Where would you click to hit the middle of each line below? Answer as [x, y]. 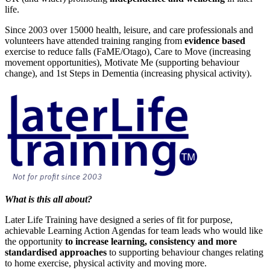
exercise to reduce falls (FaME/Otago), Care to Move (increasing [128, 51]
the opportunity [35, 241]
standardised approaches [57, 252]
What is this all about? [49, 199]
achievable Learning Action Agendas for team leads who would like [134, 230]
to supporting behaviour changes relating [186, 252]
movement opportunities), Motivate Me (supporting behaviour [122, 62]
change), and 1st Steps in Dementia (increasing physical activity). [128, 73]
